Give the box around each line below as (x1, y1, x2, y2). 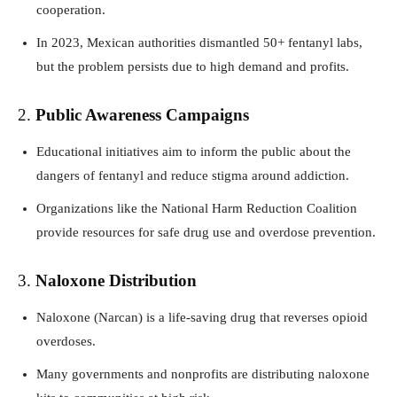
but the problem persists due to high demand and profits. (36, 58, 349, 74)
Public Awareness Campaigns (35, 105, 249, 124)
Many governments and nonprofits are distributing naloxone (36, 366, 370, 381)
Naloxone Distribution (35, 270, 197, 290)
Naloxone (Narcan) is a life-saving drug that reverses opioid (36, 309, 368, 324)
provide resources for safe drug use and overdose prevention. (36, 224, 376, 239)
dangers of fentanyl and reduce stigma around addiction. (36, 167, 349, 183)
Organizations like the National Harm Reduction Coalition (36, 200, 357, 215)
